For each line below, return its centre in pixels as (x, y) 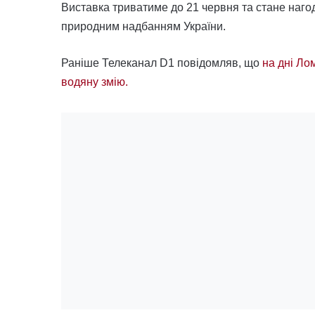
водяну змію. (95, 82)
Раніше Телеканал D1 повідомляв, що (162, 63)
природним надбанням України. (143, 26)
